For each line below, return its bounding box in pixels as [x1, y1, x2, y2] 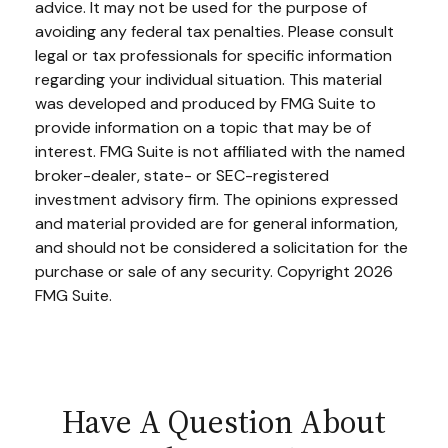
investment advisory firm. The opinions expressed [35, 188, 398, 210]
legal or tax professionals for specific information [35, 44, 392, 66]
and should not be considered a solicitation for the [35, 236, 408, 258]
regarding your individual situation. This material [35, 68, 382, 90]
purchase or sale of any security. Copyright [35, 260, 354, 282]
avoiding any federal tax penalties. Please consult [35, 20, 394, 42]
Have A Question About [62, 399, 386, 444]
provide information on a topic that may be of [35, 116, 371, 138]
